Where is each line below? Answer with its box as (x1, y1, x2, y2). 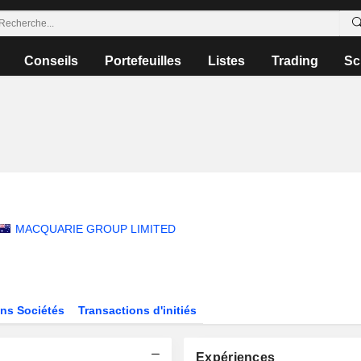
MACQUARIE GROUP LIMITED (15, 222, 176, 235)
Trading (271, 54, 318, 68)
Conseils (24, 54, 79, 68)
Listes (207, 54, 245, 68)
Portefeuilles (105, 54, 182, 68)
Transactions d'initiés (78, 304, 197, 317)
